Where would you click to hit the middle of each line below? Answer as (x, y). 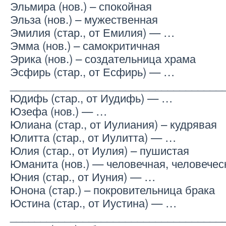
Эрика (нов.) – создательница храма (103, 58)
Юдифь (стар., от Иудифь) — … (91, 98)
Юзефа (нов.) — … (59, 111)
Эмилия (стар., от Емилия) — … (92, 32)
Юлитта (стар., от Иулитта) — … (93, 137)
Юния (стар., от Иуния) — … (83, 176)
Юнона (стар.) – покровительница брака (112, 189)
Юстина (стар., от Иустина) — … (93, 203)
